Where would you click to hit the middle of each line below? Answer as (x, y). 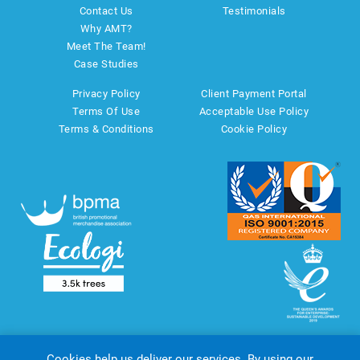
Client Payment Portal (254, 94)
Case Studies (106, 64)
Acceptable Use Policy (254, 111)
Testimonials (254, 11)
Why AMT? (106, 29)
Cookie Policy (254, 129)
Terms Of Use (106, 111)
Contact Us (106, 11)
